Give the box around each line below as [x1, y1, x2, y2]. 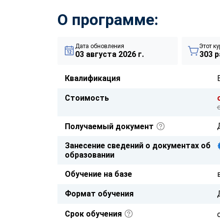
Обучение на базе [65, 169, 132, 179]
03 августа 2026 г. [75, 49, 144, 59]
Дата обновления [75, 42, 124, 50]
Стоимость [65, 93, 109, 103]
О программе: [57, 10, 158, 29]
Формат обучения [65, 189, 134, 198]
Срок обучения [65, 209, 124, 219]
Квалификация [65, 73, 120, 83]
